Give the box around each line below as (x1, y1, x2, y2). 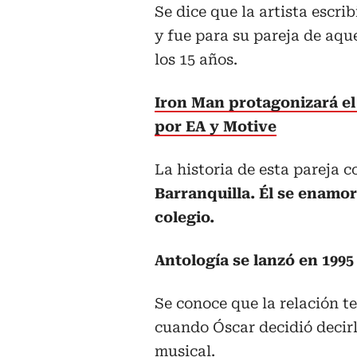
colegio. (155, 208, 214, 226)
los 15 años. (155, 50, 237, 68)
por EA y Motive (155, 117, 277, 135)
